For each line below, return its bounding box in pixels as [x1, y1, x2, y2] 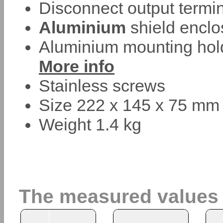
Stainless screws [39, 76, 165, 95]
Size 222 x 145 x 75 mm [39, 96, 220, 114]
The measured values [19, 185, 219, 207]
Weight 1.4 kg [39, 115, 141, 134]
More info [39, 57, 114, 76]
